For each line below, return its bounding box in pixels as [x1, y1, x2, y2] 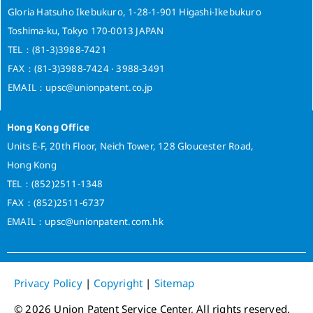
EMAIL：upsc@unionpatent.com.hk [7, 215, 163, 228]
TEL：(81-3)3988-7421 [8, 43, 107, 56]
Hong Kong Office [7, 121, 90, 133]
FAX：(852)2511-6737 [7, 196, 105, 209]
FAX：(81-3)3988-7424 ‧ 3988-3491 [8, 62, 166, 75]
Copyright [94, 276, 143, 290]
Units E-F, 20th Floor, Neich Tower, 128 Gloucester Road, [7, 140, 254, 152]
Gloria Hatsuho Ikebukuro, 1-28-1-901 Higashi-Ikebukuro [8, 6, 261, 18]
